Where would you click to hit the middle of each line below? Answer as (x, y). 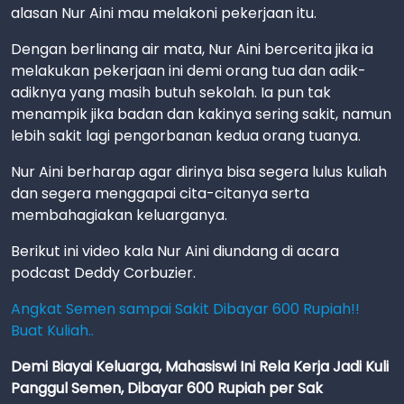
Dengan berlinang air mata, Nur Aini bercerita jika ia (192, 49)
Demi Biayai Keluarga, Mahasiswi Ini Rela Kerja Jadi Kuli (200, 366)
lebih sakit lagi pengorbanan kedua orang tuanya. (186, 135)
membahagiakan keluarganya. (119, 215)
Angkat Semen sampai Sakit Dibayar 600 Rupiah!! (185, 308)
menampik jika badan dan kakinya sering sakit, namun (201, 114)
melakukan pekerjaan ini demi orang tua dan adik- (188, 70)
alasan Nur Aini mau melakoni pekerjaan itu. (164, 13)
